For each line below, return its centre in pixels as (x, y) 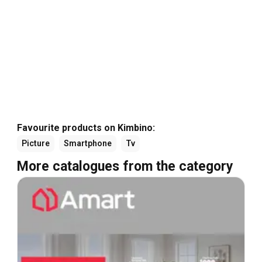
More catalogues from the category (125, 166)
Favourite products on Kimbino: (86, 127)
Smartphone (88, 143)
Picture (36, 143)
